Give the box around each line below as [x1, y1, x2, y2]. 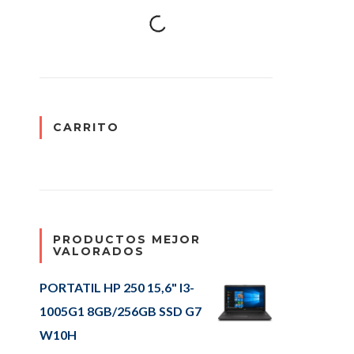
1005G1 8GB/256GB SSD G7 [40, 303, 201, 318]
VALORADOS [53, 244, 145, 258]
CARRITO [53, 120, 119, 134]
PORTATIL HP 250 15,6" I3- [40, 280, 194, 295]
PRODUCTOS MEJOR [53, 232, 201, 247]
